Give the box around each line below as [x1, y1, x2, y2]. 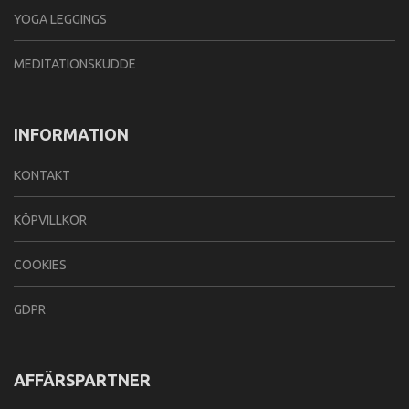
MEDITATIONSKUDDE [14, 57, 136, 72]
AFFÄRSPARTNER [14, 371, 151, 390]
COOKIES [14, 257, 67, 273]
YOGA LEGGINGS [14, 12, 107, 27]
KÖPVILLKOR [14, 213, 87, 228]
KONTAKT [14, 168, 70, 184]
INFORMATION [14, 125, 129, 144]
